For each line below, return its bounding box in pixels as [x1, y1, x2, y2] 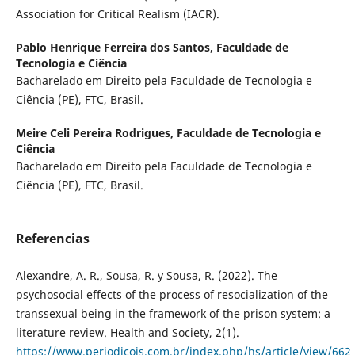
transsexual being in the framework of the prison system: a [15, 305, 330, 321]
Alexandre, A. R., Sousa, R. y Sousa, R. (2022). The [15, 267, 277, 283]
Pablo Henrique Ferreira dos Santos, [15, 39, 216, 55]
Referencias [15, 229, 90, 247]
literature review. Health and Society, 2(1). [15, 324, 239, 340]
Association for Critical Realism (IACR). [15, 6, 219, 21]
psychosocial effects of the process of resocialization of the [15, 286, 328, 302]
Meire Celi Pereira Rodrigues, [15, 124, 177, 140]
